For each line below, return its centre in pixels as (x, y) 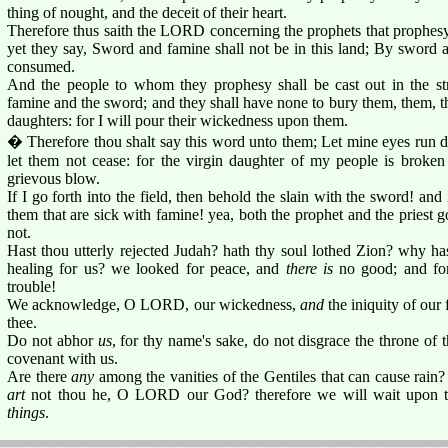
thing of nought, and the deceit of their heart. (147, 12)
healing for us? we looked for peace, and (146, 268)
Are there (39, 376)
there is (309, 268)
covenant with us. (62, 358)
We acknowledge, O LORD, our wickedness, (153, 304)
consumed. (41, 66)
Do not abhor (52, 340)
